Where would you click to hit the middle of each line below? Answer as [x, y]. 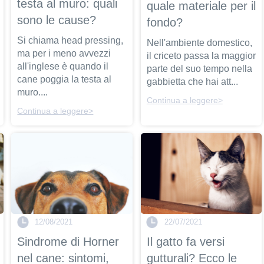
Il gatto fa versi [185, 242]
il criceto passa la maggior [201, 56]
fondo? [164, 23]
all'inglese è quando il [63, 66]
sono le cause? [57, 20]
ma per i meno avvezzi [64, 53]
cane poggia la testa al [65, 79]
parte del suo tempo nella [199, 69]
